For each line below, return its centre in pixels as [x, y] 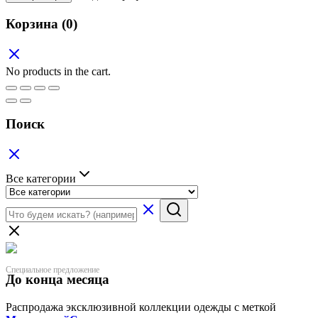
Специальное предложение [53, 269]
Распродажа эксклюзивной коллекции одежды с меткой [141, 307]
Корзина [34, 23]
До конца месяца [57, 279]
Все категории [41, 178]
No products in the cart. [58, 71]
